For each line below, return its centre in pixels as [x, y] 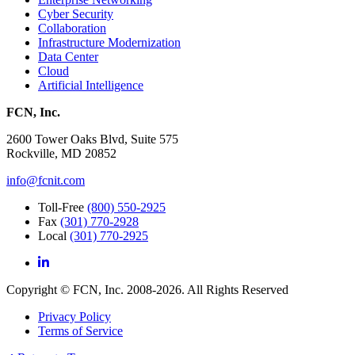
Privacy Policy [74, 316]
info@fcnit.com [46, 180]
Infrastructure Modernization [109, 42]
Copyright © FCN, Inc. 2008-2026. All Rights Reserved [147, 289]
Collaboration [72, 28]
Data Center [68, 56]
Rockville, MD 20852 [61, 153]
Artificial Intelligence [91, 85]
